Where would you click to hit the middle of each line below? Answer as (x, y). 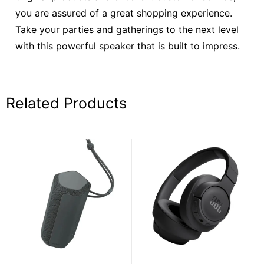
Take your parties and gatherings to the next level (127, 29)
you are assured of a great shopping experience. (124, 13)
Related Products (66, 103)
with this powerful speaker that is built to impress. (128, 46)
